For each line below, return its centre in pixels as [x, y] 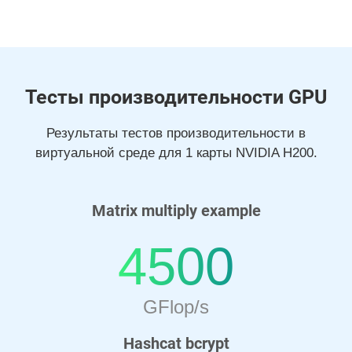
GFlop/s [176, 307]
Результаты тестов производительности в [176, 133]
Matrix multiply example [176, 211]
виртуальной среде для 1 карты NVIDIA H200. [176, 153]
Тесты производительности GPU [176, 97]
